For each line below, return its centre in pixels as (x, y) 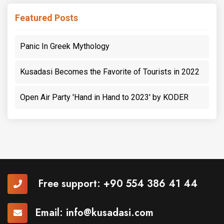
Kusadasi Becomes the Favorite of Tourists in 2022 (110, 71)
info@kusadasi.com (110, 212)
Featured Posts (46, 17)
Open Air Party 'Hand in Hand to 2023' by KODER (104, 97)
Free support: (69, 183)
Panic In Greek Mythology (65, 46)
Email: (50, 212)
